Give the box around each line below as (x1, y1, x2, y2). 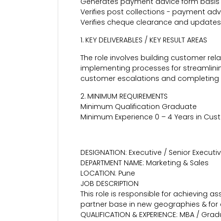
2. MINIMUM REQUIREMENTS (80, 91, 168, 101)
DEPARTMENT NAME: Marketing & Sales (80, 158, 209, 168)
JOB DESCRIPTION (80, 179, 139, 188)
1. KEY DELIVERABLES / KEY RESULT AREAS (80, 35, 207, 45)
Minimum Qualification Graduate (80, 102, 197, 111)
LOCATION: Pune (80, 168, 135, 178)
